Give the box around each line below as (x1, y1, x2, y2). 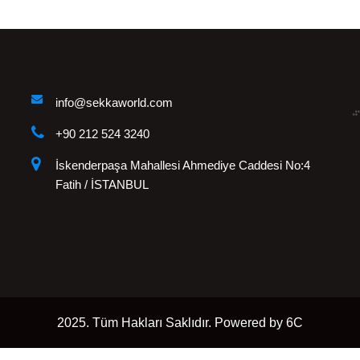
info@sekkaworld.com (55, 96, 173, 110)
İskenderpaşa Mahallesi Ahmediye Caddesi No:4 (55, 158, 310, 173)
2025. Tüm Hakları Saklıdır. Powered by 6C (57, 316, 303, 330)
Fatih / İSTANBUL (55, 178, 149, 192)
